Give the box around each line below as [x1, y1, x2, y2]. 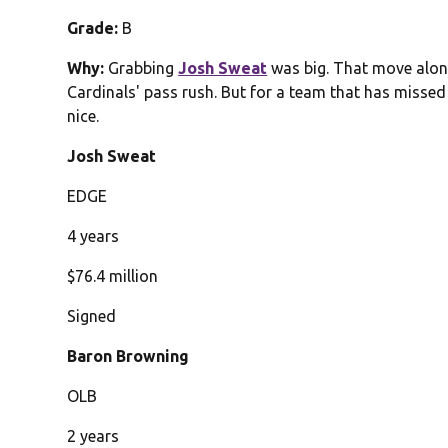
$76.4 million [67, 267, 159, 286]
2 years [67, 427, 120, 446]
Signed [67, 307, 117, 326]
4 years [67, 227, 120, 246]
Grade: [67, 19, 119, 38]
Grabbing [108, 59, 179, 78]
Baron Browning [67, 347, 190, 366]
